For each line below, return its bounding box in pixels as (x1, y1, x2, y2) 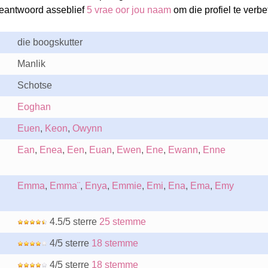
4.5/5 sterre (47, 217, 99, 227)
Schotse (17, 80, 52, 90)
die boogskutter (17, 37, 83, 47)
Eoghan (17, 102, 51, 112)
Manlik (17, 59, 45, 69)
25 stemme (99, 217, 146, 227)
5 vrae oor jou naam (86, 5, 171, 15)
